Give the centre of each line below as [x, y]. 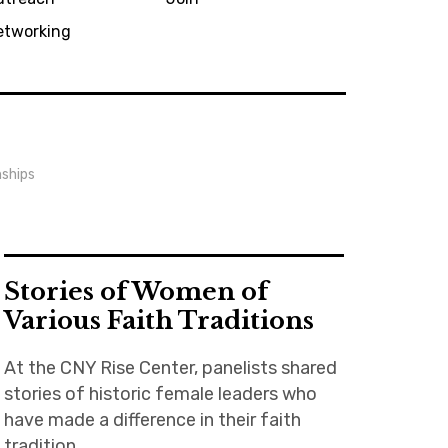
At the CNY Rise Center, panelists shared [170, 368]
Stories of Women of [135, 291]
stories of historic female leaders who [160, 394]
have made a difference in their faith [152, 420]
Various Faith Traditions [158, 320]
